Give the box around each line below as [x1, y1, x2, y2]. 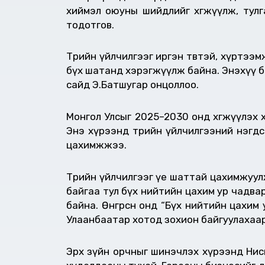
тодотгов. [66, 18, 114, 31]
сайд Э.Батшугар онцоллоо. [66, 79, 199, 91]
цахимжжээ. [66, 139, 127, 151]
